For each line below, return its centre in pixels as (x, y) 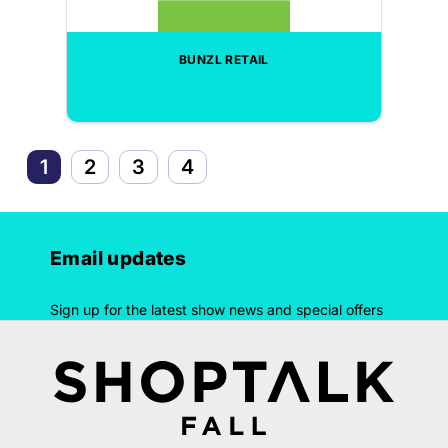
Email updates (118, 258)
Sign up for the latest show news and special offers (216, 310)
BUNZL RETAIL (224, 59)
